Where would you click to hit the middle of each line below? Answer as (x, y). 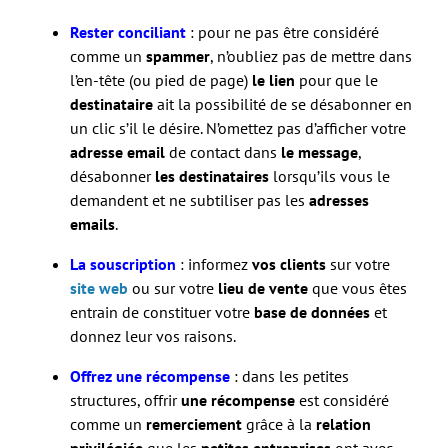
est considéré (342, 399)
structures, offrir (125, 399)
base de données (312, 311)
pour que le (336, 79)
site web (99, 287)
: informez (214, 263)
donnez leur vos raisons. (153, 335)
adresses (339, 199)
